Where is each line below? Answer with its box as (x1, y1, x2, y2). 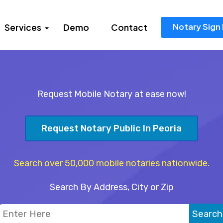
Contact (111, 22, 147, 33)
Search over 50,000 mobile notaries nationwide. (13, 158, 210, 169)
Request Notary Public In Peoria (41, 123, 182, 134)
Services (4, 22, 41, 33)
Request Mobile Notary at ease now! (37, 89, 186, 100)
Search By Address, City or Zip (49, 181, 174, 193)
